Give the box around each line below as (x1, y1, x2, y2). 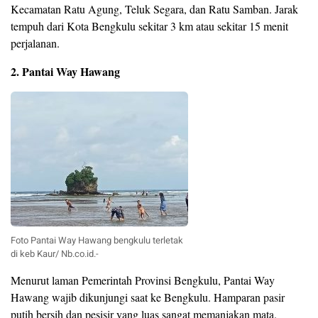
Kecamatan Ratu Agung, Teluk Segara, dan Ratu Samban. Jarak (11, 1, 298, 17)
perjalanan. (11, 35, 60, 51)
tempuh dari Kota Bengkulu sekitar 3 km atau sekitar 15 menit (11, 18, 288, 34)
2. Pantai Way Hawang (11, 63, 120, 80)
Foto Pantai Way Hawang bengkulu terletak (11, 234, 183, 248)
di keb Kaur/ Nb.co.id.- (11, 247, 99, 261)
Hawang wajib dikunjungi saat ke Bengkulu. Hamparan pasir (11, 290, 285, 305)
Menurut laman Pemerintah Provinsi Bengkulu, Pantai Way (11, 273, 275, 288)
